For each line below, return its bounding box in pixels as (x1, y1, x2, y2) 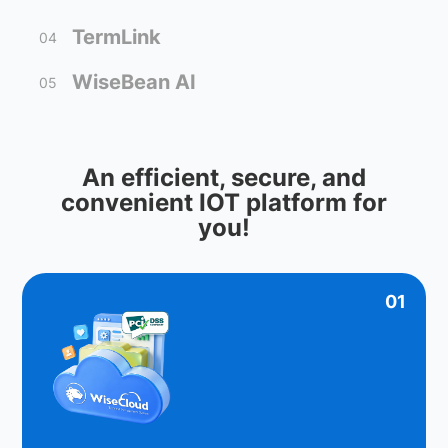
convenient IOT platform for (61, 187, 387, 217)
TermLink (72, 24, 162, 50)
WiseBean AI (72, 69, 197, 95)
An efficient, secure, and (82, 162, 366, 192)
